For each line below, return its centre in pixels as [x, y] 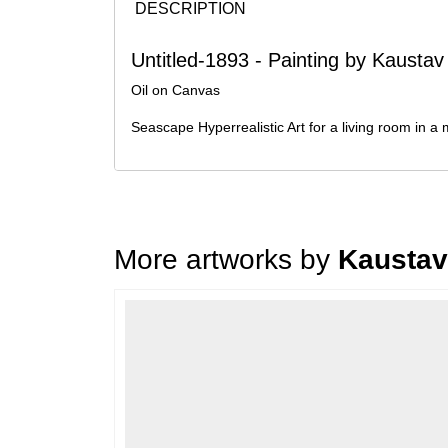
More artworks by [226, 259]
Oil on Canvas [175, 90]
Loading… [150, 294]
